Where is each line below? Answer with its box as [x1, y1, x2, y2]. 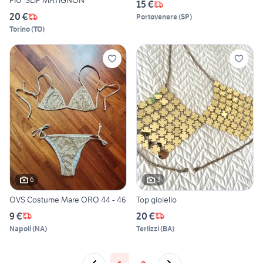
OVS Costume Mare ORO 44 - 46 [9, 194, 126, 205]
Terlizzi [136, 224, 159, 233]
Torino [9, 25, 30, 34]
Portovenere [136, 12, 177, 22]
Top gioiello [136, 194, 177, 205]
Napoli [9, 224, 31, 233]
